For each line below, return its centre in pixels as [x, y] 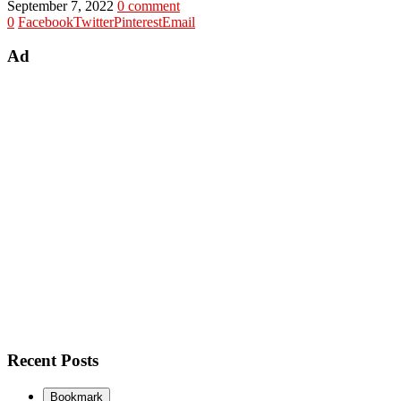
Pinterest [138, 21]
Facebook [46, 21]
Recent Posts [53, 360]
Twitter [94, 21]
